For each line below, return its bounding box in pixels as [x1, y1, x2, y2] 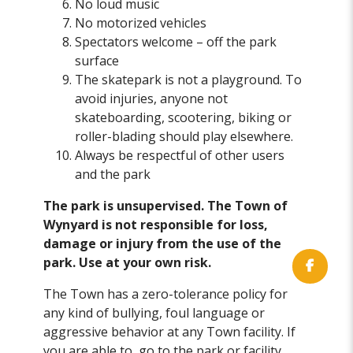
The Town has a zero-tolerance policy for [43, 285, 288, 303]
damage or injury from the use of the [43, 235, 282, 253]
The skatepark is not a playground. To [75, 71, 303, 89]
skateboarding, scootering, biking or [75, 109, 292, 127]
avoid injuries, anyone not [75, 90, 229, 108]
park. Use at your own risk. [43, 254, 212, 272]
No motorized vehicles [75, 14, 207, 32]
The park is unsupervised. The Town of [43, 197, 288, 215]
